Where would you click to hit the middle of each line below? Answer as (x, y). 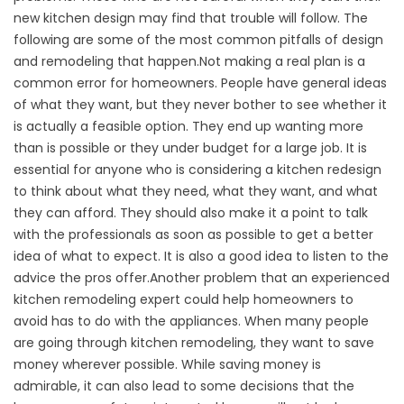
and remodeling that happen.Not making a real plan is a (189, 61)
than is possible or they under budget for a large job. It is (190, 148)
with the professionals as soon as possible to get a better (193, 234)
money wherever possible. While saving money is (167, 364)
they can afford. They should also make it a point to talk (191, 213)
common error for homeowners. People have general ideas (200, 83)
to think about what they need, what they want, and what (196, 191)
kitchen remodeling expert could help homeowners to (184, 299)
